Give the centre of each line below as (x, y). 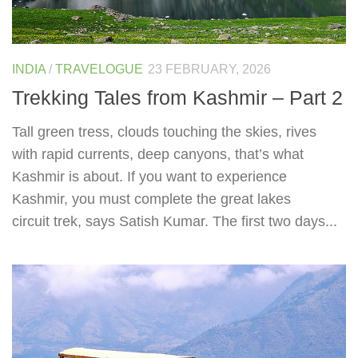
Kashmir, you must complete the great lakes (151, 199)
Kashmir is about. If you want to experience (149, 177)
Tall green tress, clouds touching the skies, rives (164, 132)
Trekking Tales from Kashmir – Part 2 (177, 98)
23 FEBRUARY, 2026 (209, 69)
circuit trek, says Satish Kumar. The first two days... (175, 222)
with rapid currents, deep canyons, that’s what (158, 155)
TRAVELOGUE (99, 69)
